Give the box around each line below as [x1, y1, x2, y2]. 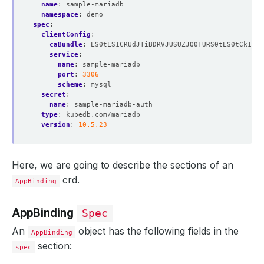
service [49, 50, 78, 58]
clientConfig [41, 30, 91, 38]
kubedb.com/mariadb [66, 110, 140, 118]
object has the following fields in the [75, 225, 239, 237]
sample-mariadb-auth [74, 100, 153, 108]
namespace [41, 10, 78, 18]
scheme [58, 80, 82, 88]
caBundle [49, 40, 82, 48]
